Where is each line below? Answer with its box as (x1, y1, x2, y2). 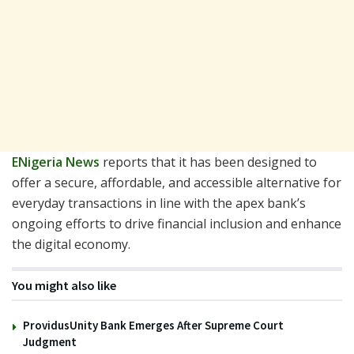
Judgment (23, 334, 77, 350)
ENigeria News (12, 153, 100, 171)
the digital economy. (12, 235, 130, 254)
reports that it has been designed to (100, 153, 317, 171)
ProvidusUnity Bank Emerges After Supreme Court (23, 318, 284, 333)
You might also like (12, 277, 116, 294)
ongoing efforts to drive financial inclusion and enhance (12, 215, 341, 233)
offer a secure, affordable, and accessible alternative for (12, 174, 341, 192)
